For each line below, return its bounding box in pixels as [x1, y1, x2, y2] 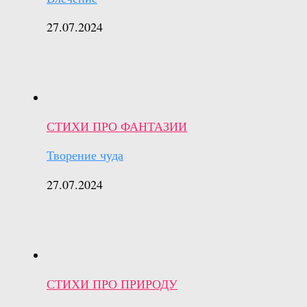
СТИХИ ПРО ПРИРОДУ [47, 275, 177, 292]
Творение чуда [47, 147, 123, 164]
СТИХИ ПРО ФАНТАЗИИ [47, 118, 187, 135]
